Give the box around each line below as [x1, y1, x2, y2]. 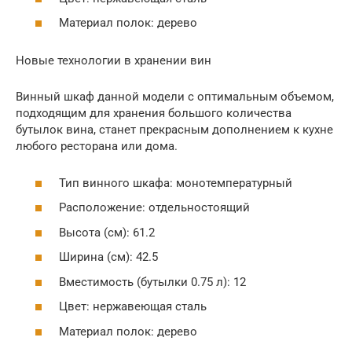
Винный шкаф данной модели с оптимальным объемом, [16, 90, 334, 104]
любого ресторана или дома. [16, 139, 178, 153]
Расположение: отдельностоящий [59, 200, 250, 214]
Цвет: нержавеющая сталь [59, 299, 207, 313]
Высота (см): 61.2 [59, 225, 155, 240]
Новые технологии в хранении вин [16, 53, 211, 68]
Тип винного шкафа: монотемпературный [59, 175, 292, 190]
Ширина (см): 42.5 [59, 250, 158, 264]
